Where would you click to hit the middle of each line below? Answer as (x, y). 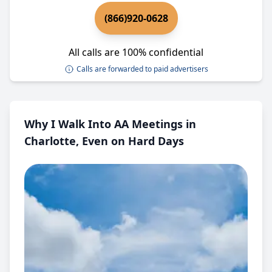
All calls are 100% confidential (136, 52)
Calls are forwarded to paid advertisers (142, 69)
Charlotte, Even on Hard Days (104, 141)
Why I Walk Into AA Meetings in (110, 124)
